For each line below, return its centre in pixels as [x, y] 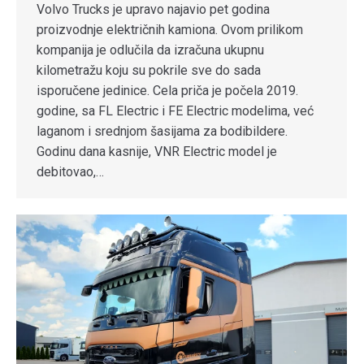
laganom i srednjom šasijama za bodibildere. [162, 131]
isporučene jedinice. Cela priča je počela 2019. [167, 90]
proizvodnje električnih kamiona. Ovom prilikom [170, 29]
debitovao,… [70, 171]
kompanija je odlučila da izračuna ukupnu [150, 50]
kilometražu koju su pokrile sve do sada [149, 70]
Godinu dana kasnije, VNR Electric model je [157, 151]
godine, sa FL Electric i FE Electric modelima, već [175, 110]
